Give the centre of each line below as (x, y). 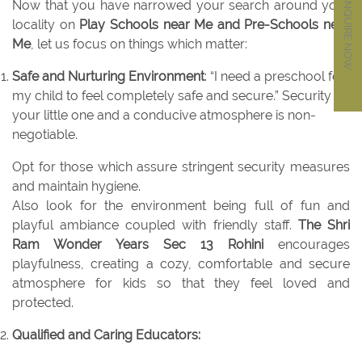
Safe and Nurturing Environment (108, 77)
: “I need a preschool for (275, 77)
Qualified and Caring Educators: (106, 335)
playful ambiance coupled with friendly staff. (155, 225)
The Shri (324, 225)
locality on (46, 25)
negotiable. (45, 135)
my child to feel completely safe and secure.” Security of (179, 96)
